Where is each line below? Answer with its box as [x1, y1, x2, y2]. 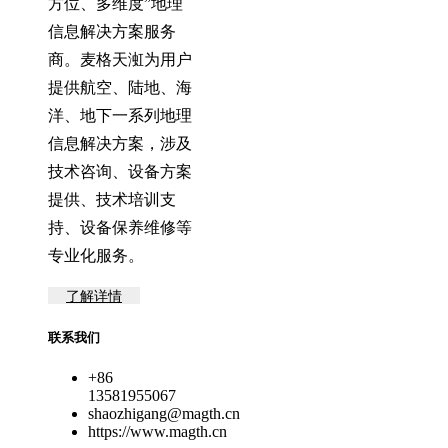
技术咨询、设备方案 [48, 162, 192, 180]
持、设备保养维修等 [48, 218, 192, 236]
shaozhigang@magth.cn [88, 404, 240, 422]
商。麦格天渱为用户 [48, 50, 192, 68]
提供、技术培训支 [48, 190, 176, 208]
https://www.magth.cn [88, 422, 227, 440]
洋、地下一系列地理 [48, 106, 192, 124]
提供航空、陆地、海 [48, 78, 192, 96]
